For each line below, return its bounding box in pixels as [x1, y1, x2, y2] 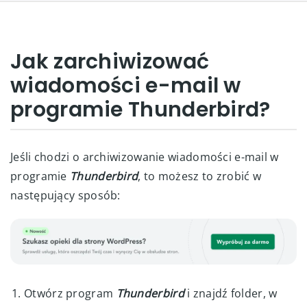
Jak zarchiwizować [10, 47, 210, 76]
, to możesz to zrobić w [138, 169, 262, 184]
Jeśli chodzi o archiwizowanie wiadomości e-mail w [10, 149, 279, 164]
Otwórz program [24, 285, 116, 301]
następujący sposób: [10, 188, 121, 203]
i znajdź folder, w [187, 285, 278, 301]
